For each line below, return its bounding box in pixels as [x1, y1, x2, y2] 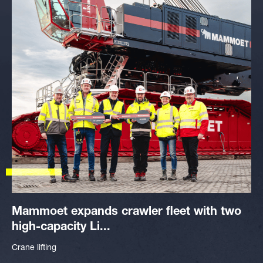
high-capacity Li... [12, 222, 110, 234]
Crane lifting [12, 244, 56, 252]
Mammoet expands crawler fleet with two [12, 207, 241, 218]
